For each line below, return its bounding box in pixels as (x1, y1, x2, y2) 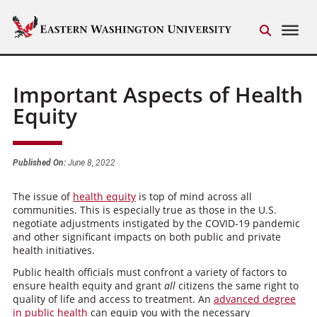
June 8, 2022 (65, 158, 115, 168)
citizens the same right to (175, 279, 299, 292)
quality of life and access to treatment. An (12, 292, 214, 306)
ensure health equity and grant (12, 279, 164, 292)
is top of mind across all (135, 190, 252, 203)
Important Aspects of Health (12, 80, 303, 109)
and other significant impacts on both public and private (12, 230, 281, 243)
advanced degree (213, 292, 296, 306)
